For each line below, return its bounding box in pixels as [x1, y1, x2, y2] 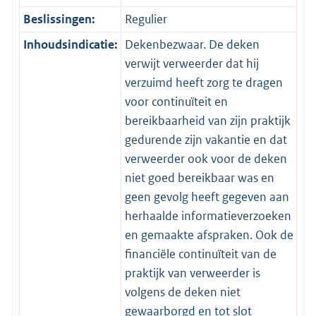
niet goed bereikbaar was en [124, 170, 274, 186]
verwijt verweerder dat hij [124, 56, 259, 72]
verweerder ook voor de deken [124, 151, 287, 167]
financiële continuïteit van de [124, 246, 276, 262]
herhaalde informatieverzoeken [124, 208, 291, 224]
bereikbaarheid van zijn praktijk [124, 113, 291, 129]
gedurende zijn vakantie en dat [124, 132, 287, 148]
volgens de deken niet [124, 284, 241, 300]
